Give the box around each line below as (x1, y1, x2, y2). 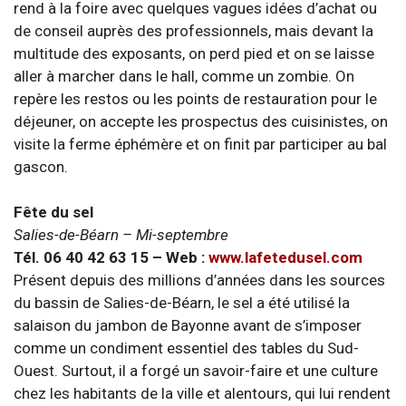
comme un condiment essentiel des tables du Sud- (14, 339, 359, 357)
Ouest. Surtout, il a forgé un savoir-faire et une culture (14, 362, 378, 380)
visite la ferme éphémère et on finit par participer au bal (14, 134, 387, 153)
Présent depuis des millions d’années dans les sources (14, 271, 385, 289)
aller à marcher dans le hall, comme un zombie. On (14, 66, 354, 85)
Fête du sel (14, 203, 93, 221)
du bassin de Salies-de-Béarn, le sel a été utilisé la (14, 294, 350, 312)
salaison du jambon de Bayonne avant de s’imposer (14, 316, 362, 334)
